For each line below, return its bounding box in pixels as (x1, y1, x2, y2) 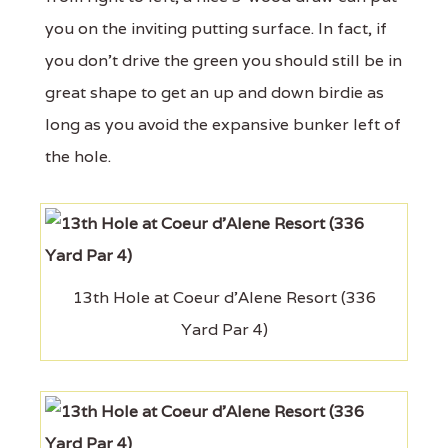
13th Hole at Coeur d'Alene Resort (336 (72, 287, 376, 308)
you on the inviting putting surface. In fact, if (45, 18, 387, 39)
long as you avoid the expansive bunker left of (45, 114, 401, 135)
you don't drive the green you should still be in (45, 50, 402, 71)
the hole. (45, 146, 111, 167)
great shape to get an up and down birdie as (45, 82, 384, 103)
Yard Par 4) (180, 319, 268, 340)
